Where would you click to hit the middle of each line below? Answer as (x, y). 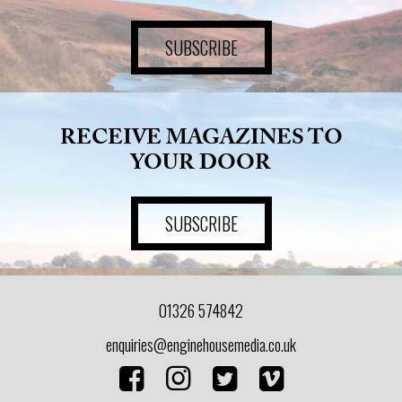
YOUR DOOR (201, 166)
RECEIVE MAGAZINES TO (201, 140)
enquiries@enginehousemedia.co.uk (201, 345)
